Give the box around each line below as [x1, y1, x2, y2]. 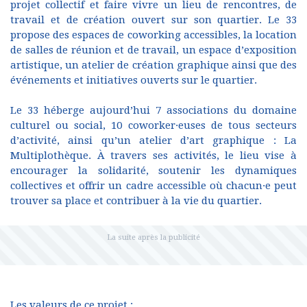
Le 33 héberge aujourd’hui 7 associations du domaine [10, 104, 297, 116]
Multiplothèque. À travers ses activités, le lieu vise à [10, 149, 297, 162]
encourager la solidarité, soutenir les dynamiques [10, 164, 297, 177]
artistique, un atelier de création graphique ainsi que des [10, 59, 297, 71]
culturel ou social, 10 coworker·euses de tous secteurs [10, 119, 297, 132]
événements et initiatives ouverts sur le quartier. [10, 74, 257, 86]
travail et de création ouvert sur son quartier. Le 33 [10, 14, 297, 26]
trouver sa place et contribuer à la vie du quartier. [10, 195, 262, 207]
